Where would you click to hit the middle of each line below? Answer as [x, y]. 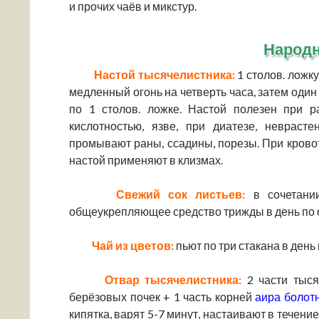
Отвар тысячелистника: [168, 279]
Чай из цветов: [131, 245]
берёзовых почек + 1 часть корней [162, 297]
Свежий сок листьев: [172, 194]
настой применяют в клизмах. [146, 160]
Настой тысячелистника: [164, 74]
